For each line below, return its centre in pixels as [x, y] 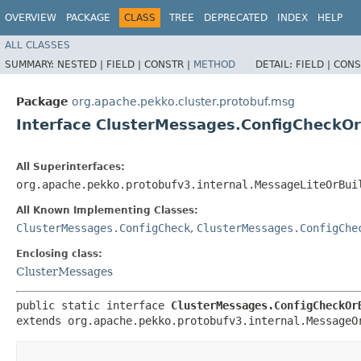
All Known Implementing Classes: [107, 210]
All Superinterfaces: [71, 166]
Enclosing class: [59, 253]
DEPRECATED [236, 18]
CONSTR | [169, 64]
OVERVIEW [31, 18]
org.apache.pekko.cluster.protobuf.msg [183, 101]
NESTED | [82, 64]
